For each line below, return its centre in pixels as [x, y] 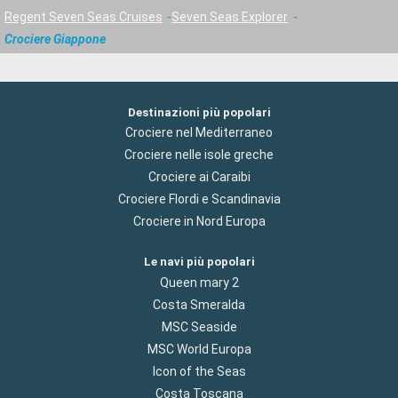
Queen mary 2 [199, 282]
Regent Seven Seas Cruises [83, 16]
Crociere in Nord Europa [199, 222]
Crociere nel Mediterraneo [199, 133]
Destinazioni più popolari [199, 113]
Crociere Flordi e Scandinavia [199, 199]
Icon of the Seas [199, 371]
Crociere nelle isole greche [199, 155]
